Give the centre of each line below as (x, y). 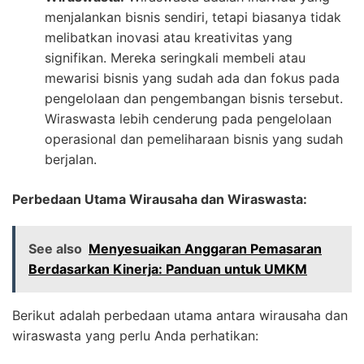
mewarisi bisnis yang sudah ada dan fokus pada (192, 78)
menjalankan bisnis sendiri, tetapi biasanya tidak (193, 17)
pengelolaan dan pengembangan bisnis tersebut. (194, 98)
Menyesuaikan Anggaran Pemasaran (205, 248)
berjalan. (71, 159)
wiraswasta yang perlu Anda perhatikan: (135, 335)
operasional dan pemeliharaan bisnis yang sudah (194, 139)
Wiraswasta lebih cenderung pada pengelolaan (188, 118)
